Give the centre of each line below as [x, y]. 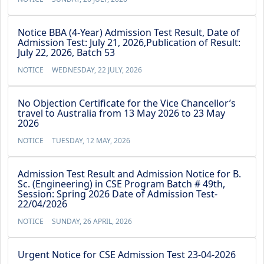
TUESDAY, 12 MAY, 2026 [91, 141]
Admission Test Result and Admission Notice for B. [129, 174]
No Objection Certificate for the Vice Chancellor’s [127, 103]
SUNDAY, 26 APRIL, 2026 [92, 221]
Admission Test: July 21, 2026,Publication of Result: [129, 42]
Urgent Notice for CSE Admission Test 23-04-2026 [127, 255]
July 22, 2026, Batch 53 [66, 52]
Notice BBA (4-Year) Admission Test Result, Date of [129, 32]
